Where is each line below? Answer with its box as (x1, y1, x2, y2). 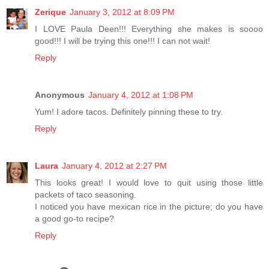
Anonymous (35, 90, 85, 100)
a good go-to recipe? (35, 214, 114, 224)
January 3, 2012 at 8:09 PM (70, 7, 175, 17)
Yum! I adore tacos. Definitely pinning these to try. (35, 107, 223, 117)
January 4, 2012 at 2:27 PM (62, 161, 167, 171)
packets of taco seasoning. (35, 190, 136, 200)
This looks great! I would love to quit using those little (35, 178, 263, 188)
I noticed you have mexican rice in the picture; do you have (35, 202, 263, 212)
